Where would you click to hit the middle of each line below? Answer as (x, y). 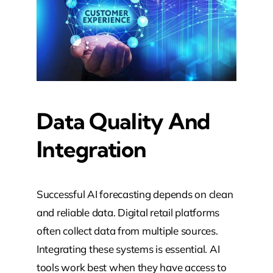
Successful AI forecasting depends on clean (135, 194)
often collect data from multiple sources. (127, 230)
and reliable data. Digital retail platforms (128, 212)
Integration (91, 149)
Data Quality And (123, 121)
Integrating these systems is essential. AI (128, 249)
